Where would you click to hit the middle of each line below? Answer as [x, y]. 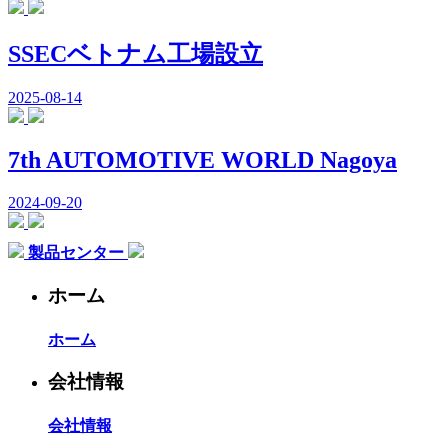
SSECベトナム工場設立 [135, 53]
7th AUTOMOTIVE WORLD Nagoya [202, 160]
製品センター [76, 253]
